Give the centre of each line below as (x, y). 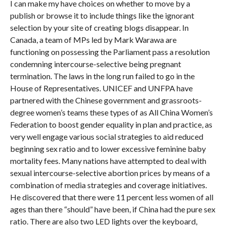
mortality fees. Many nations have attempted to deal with (108, 161)
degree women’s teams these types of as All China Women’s (111, 112)
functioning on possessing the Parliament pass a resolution (110, 52)
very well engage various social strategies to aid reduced (106, 136)
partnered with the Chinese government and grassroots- (106, 100)
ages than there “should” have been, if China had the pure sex (112, 209)
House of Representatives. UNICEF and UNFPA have (101, 88)
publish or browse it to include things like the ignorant (102, 15)
